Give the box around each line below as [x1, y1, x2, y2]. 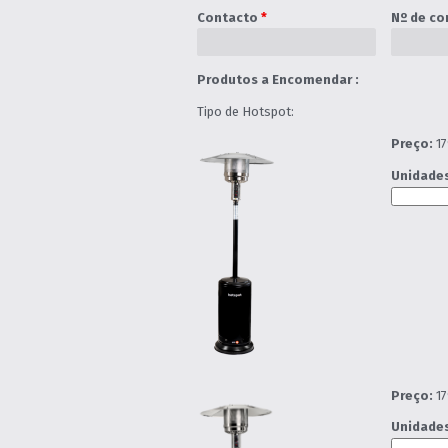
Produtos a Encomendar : [196, 72, 359, 88]
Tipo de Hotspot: [196, 104, 294, 120]
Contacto [196, 9, 261, 25]
